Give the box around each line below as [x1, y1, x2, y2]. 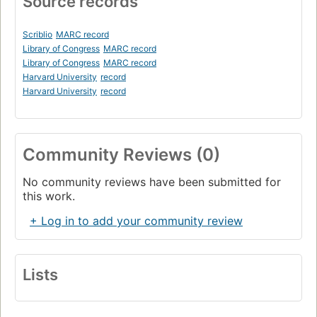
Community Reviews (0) [23, 144, 220, 166]
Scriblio [23, 29, 52, 40]
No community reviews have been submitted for [23, 175, 281, 190]
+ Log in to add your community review [30, 214, 243, 229]
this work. [23, 189, 75, 204]
